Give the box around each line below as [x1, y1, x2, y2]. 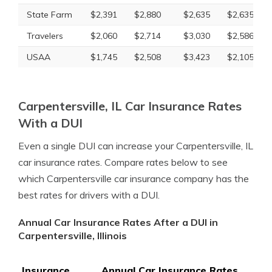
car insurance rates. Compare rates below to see [18, 156, 228, 168]
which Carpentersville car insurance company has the [18, 172, 249, 185]
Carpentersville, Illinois [18, 229, 127, 242]
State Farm [27, 9, 72, 20]
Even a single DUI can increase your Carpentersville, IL [18, 140, 253, 152]
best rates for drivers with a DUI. [18, 189, 160, 201]
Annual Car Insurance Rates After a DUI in [18, 216, 218, 228]
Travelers [27, 30, 63, 41]
